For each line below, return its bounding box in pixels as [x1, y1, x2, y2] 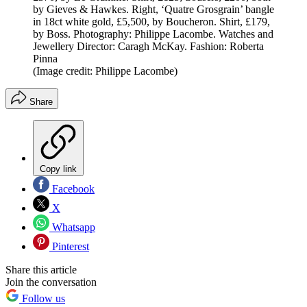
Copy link [40, 164, 77, 175]
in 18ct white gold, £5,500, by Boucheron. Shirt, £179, [33, 16, 270, 28]
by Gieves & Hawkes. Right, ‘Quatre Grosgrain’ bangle [33, 3, 274, 16]
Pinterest [49, 241, 89, 253]
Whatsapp [49, 221, 95, 234]
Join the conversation [5, 276, 97, 288]
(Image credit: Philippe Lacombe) [33, 65, 177, 77]
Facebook [49, 183, 95, 195]
